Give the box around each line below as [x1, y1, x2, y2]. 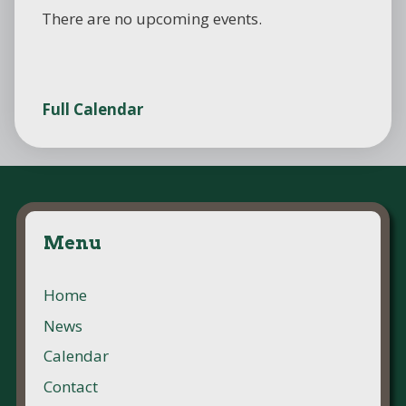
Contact [43, 375, 98, 397]
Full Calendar [42, 99, 143, 121]
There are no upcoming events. [42, 8, 262, 30]
